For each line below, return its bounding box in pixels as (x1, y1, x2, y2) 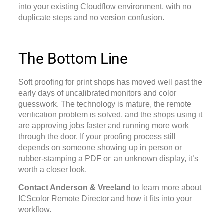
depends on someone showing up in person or (18, 143, 182, 152)
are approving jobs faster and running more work (18, 121, 189, 130)
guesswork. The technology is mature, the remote (18, 99, 191, 108)
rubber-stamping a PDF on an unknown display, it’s (18, 154, 198, 163)
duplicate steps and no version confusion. (18, 13, 164, 22)
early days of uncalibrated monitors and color (18, 88, 176, 97)
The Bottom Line (18, 49, 128, 67)
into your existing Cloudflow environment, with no (18, 2, 191, 11)
